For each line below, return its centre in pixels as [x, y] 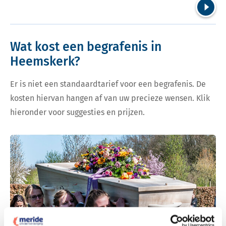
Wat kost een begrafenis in [86, 47]
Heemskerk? [45, 62]
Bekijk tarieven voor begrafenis [61, 138]
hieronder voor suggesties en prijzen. [77, 112]
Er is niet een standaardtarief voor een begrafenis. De [108, 84]
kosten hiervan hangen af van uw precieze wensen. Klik [110, 98]
